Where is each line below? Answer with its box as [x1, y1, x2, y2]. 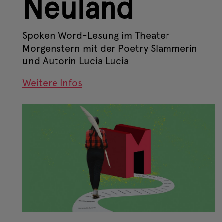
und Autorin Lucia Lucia [22, 55, 129, 67]
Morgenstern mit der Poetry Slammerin [22, 42, 197, 54]
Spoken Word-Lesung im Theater [22, 29, 169, 41]
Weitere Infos [22, 76, 82, 89]
